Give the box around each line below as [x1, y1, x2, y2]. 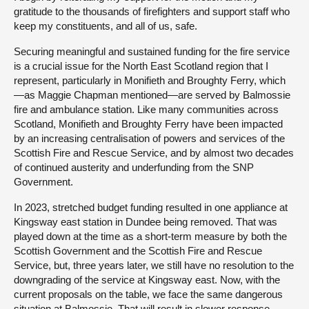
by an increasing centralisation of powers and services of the [14, 132, 285, 144]
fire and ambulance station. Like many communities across [14, 103, 279, 115]
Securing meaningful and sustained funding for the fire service [14, 45, 290, 57]
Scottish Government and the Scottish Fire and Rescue [14, 244, 262, 257]
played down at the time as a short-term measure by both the [14, 230, 287, 242]
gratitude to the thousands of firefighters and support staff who [14, 5, 290, 17]
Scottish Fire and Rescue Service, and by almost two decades [14, 146, 294, 159]
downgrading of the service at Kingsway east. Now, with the [14, 273, 280, 286]
